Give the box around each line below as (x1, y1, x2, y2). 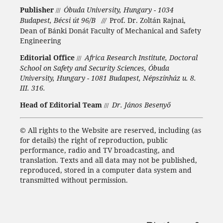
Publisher (19, 4, 54, 14)
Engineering (19, 35, 61, 45)
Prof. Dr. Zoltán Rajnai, (109, 15, 186, 25)
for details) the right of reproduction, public (19, 135, 168, 145)
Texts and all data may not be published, (60, 155, 197, 165)
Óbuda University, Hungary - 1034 (63, 4, 174, 14)
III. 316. (19, 83, 45, 93)
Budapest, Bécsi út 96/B (19, 15, 102, 25)
